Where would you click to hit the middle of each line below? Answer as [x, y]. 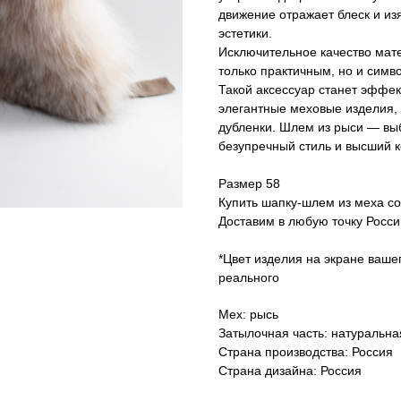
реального [249, 278]
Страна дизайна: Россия [290, 371]
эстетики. [245, 34]
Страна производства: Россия [306, 352]
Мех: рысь [248, 315]
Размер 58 [249, 184]
